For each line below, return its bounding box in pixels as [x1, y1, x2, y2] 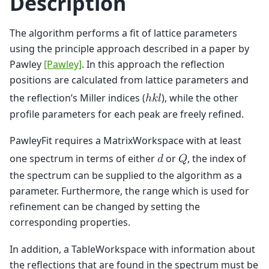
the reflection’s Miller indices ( [10, 91, 145, 104]
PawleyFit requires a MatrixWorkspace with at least [10, 134, 241, 148]
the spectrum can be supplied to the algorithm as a [10, 169, 242, 183]
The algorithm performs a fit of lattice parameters [10, 26, 237, 40]
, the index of [187, 152, 247, 166]
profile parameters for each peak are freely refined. [10, 107, 244, 121]
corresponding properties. [10, 216, 130, 229]
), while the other [162, 91, 239, 104]
